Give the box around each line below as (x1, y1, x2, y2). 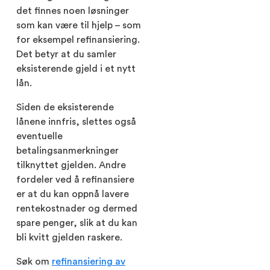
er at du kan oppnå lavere (16, 189, 129, 199)
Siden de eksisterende (16, 102, 114, 112)
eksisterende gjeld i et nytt (16, 63, 136, 74)
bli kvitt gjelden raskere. (16, 232, 122, 242)
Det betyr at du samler (16, 49, 116, 59)
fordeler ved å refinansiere (16, 174, 134, 184)
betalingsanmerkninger (16, 145, 119, 155)
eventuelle (16, 131, 63, 141)
